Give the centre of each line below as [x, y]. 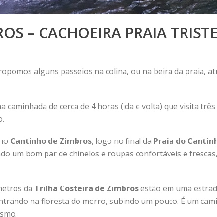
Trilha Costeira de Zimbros [86, 188]
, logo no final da [123, 141]
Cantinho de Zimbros [51, 141]
